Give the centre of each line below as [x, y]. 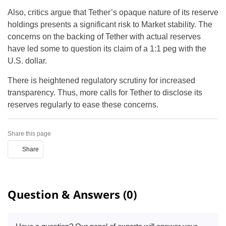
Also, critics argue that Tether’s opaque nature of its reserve [113, 13]
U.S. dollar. [27, 61]
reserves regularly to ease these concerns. [83, 105]
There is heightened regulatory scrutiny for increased [101, 81]
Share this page [29, 134]
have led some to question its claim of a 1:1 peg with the [107, 49]
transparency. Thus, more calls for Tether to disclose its [105, 93]
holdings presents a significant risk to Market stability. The [110, 25]
